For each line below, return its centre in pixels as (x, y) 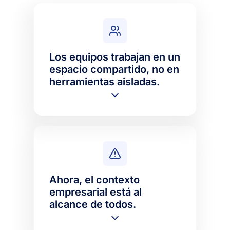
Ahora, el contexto (95, 179)
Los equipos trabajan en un (115, 57)
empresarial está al (96, 192)
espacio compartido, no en (114, 69)
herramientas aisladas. (105, 81)
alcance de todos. (93, 204)
